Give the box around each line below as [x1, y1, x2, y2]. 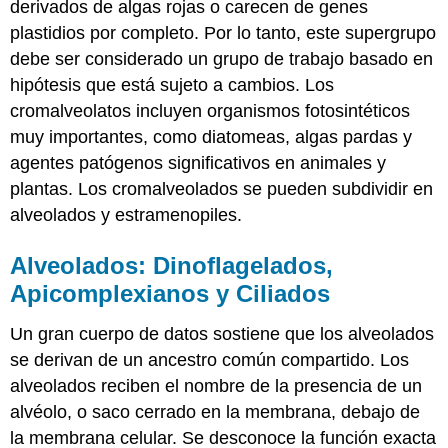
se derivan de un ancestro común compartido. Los [10, 349, 410, 370]
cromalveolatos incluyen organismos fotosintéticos [10, 100, 411, 121]
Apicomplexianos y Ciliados [10, 279, 331, 307]
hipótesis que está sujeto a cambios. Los [10, 74, 335, 95]
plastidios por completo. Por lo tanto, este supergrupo [10, 22, 437, 43]
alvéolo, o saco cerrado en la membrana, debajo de [10, 401, 421, 422]
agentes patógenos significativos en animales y [10, 152, 387, 173]
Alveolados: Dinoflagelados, [10, 251, 334, 279]
